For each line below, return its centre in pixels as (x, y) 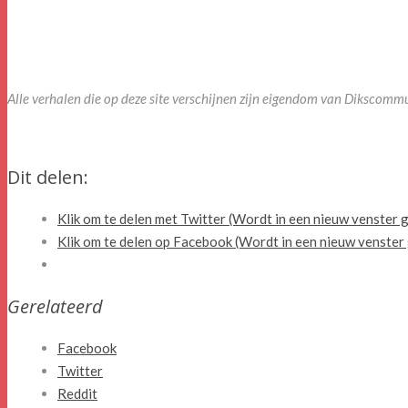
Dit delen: (48, 178)
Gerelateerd (55, 307)
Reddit (77, 394)
